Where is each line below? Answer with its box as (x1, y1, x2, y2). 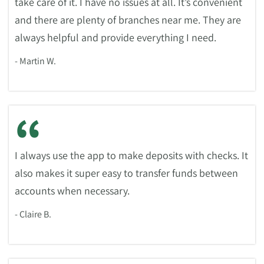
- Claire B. (15, 208, 51, 220)
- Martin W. (15, 55, 56, 67)
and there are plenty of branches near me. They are (15, 13, 241, 27)
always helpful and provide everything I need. (15, 31, 216, 44)
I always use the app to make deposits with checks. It (15, 148, 248, 162)
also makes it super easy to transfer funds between (15, 166, 238, 180)
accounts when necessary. (15, 184, 130, 197)
